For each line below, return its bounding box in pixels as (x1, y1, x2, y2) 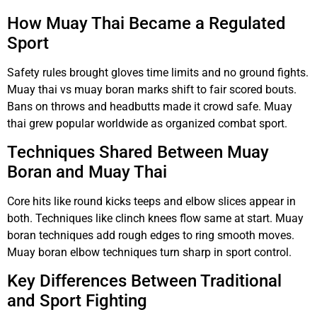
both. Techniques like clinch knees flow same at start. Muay (7, 211, 304, 225)
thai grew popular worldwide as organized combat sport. (7, 116, 287, 130)
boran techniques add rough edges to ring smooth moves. (7, 228, 294, 242)
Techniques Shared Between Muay (7, 142, 269, 162)
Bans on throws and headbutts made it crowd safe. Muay (7, 99, 292, 113)
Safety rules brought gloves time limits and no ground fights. (7, 65, 309, 79)
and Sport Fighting (7, 291, 147, 311)
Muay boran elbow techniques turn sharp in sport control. (7, 245, 292, 259)
